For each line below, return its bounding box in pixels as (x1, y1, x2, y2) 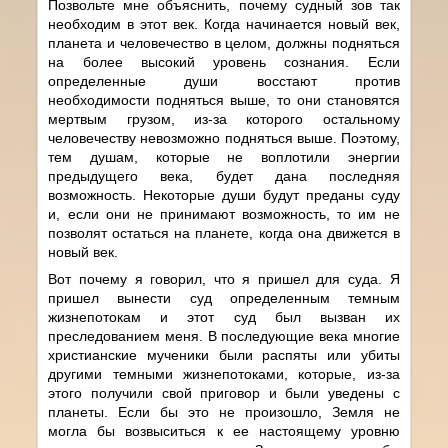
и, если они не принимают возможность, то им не (48, 205, 400, 222)
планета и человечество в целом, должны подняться (48, 34, 400, 51)
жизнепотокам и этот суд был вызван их (48, 308, 400, 325)
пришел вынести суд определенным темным (48, 289, 400, 306)
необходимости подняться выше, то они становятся (48, 91, 400, 108)
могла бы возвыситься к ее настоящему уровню (48, 422, 400, 439)
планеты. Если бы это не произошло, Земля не (48, 403, 400, 420)
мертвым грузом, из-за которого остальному (48, 110, 400, 127)
